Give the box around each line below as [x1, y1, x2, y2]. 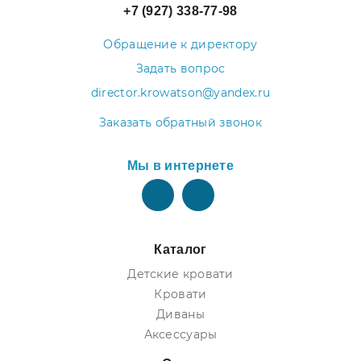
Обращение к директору [103, 37, 258, 52]
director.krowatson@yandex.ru [90, 85, 271, 100]
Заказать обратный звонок [98, 115, 263, 130]
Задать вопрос [135, 61, 226, 76]
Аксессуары [143, 327, 218, 342]
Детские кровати [127, 267, 234, 281]
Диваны [156, 307, 205, 322]
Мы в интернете [127, 159, 234, 172]
